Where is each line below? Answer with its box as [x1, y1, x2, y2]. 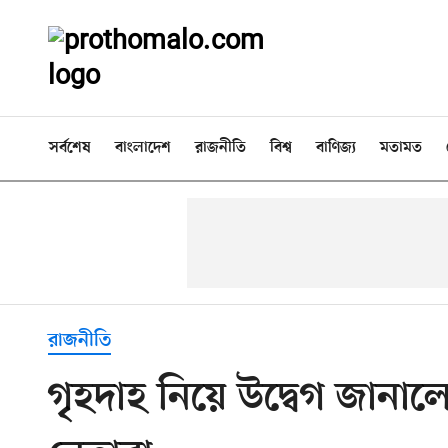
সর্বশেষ [49, 139, 91, 157]
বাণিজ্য [316, 139, 356, 157]
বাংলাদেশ [115, 139, 171, 157]
